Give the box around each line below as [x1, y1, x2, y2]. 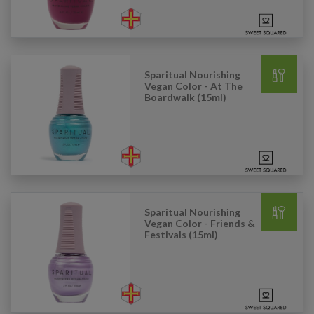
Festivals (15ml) [144, 228, 218, 240]
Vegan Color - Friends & [144, 217, 255, 229]
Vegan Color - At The [144, 80, 243, 92]
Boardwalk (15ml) [144, 91, 226, 103]
